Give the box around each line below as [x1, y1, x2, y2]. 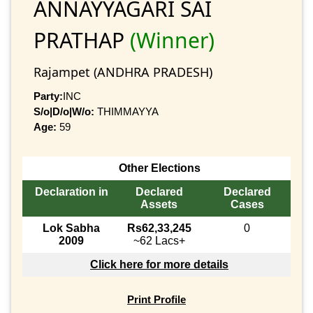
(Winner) [130, 25, 214, 54]
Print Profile [127, 293, 186, 306]
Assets [140, 198, 177, 211]
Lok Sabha [43, 222, 100, 235]
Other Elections [118, 162, 201, 175]
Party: [34, 89, 63, 102]
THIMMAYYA [94, 105, 159, 117]
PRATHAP [34, 25, 130, 54]
